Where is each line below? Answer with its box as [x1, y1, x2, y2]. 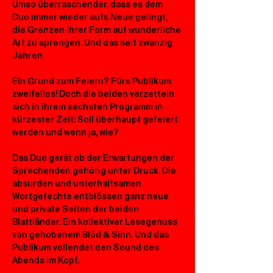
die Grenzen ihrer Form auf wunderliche [12, 24, 183, 35]
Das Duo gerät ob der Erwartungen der [12, 152, 176, 163]
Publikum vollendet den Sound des [12, 242, 161, 253]
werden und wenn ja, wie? [12, 127, 119, 138]
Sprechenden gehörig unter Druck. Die [12, 165, 178, 176]
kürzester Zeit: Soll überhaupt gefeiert [12, 114, 180, 125]
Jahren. [12, 50, 44, 61]
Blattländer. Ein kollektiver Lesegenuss [12, 216, 179, 227]
